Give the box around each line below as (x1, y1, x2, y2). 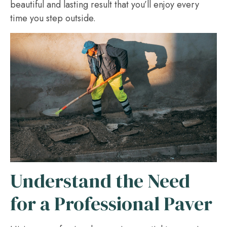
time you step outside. (10, 12, 96, 25)
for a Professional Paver (10, 191, 212, 217)
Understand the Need (10, 168, 190, 194)
